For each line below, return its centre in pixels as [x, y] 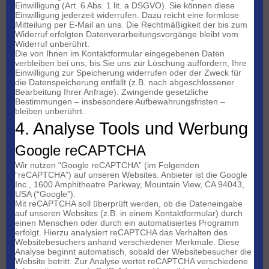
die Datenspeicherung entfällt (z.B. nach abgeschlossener [125, 83]
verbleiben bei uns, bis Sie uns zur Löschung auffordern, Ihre [131, 63]
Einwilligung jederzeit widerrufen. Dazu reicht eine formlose [127, 15]
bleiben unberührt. [50, 111]
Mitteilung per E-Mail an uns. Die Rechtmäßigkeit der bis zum [131, 25]
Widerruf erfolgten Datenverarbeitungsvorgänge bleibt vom [127, 35]
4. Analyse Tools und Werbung [131, 128]
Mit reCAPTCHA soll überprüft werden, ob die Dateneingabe [129, 204]
